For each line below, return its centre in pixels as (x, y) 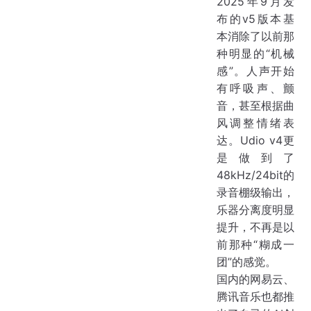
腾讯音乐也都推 (255, 297)
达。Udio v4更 (255, 141)
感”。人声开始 (255, 71)
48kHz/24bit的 (255, 175)
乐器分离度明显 (255, 210)
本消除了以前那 (255, 36)
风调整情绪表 (255, 123)
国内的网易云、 (255, 279)
